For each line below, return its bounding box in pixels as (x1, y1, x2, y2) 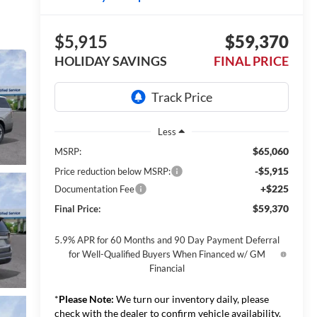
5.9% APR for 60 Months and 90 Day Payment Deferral (54, 234, 280, 246)
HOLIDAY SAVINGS (54, 53, 167, 69)
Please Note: (58, 293, 114, 306)
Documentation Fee (54, 183, 134, 195)
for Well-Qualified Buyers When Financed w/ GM (69, 248, 266, 260)
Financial (149, 263, 185, 275)
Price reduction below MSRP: (54, 166, 171, 178)
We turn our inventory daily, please (113, 293, 269, 306)
